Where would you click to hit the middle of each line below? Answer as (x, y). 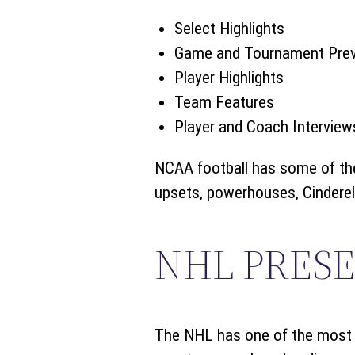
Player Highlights (229, 78)
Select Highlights (229, 29)
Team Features (224, 103)
